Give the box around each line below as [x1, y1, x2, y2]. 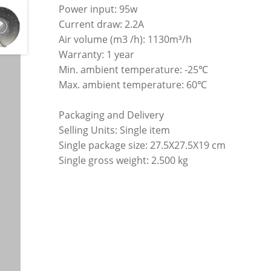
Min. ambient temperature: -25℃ [59, 62, 209, 76]
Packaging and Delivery [59, 108, 165, 122]
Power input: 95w [59, 2, 138, 16]
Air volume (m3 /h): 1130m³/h [59, 32, 192, 46]
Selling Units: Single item [59, 123, 171, 137]
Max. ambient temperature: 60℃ [59, 77, 207, 91]
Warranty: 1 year [59, 47, 135, 61]
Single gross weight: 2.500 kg [59, 153, 189, 167]
